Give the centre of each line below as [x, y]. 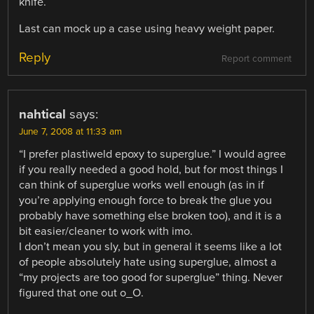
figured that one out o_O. [82, 293]
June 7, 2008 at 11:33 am [71, 132]
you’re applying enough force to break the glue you [146, 201]
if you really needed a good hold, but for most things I [151, 170]
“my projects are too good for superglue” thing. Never [151, 278]
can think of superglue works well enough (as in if [142, 185]
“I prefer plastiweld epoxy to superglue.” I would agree [153, 155]
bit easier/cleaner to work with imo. [106, 232]
